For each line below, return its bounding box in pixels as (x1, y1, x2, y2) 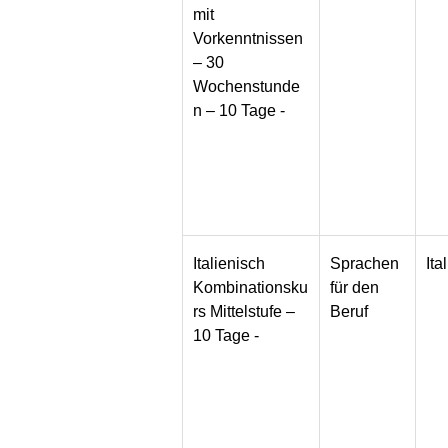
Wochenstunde (193, 78, 301, 96)
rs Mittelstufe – (193, 303, 296, 321)
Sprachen (330, 255, 400, 273)
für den (330, 279, 380, 297)
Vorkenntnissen (193, 30, 304, 48)
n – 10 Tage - (193, 102, 286, 120)
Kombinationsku (193, 279, 309, 297)
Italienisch (193, 255, 266, 273)
